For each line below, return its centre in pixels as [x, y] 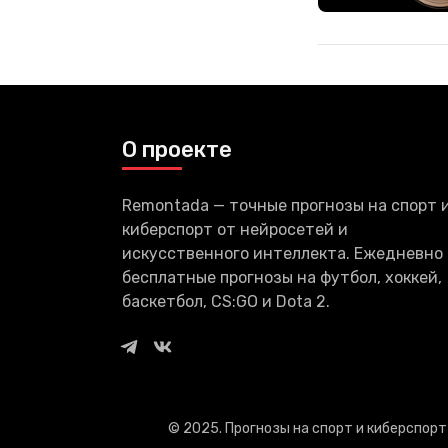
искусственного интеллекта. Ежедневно [282, 254]
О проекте [177, 150]
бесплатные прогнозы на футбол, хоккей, [282, 278]
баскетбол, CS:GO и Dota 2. [226, 302]
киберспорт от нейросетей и [235, 230]
